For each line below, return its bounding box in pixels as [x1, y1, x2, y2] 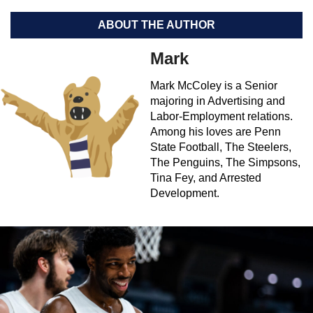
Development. [150, 187, 219, 200]
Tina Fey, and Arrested [150, 172, 261, 184]
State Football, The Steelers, [150, 141, 291, 154]
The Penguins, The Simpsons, [150, 156, 300, 169]
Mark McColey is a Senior [150, 80, 277, 92]
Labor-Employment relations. [150, 110, 293, 123]
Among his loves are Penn [150, 126, 281, 138]
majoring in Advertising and [150, 95, 285, 108]
